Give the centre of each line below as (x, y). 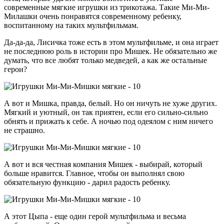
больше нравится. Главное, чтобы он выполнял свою (94, 173)
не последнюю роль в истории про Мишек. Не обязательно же (110, 51)
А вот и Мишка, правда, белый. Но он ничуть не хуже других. (110, 103)
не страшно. (24, 130)
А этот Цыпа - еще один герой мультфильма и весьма (95, 216)
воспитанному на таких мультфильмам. (71, 25)
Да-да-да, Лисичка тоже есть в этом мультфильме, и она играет (111, 42)
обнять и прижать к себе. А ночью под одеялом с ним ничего (108, 121)
